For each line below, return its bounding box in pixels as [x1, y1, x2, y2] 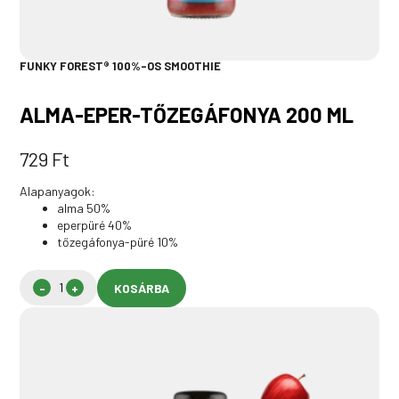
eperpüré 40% [57, 216, 133, 232]
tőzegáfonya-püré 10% [57, 233, 179, 249]
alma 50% [57, 199, 111, 216]
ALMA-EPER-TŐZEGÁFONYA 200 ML [20, 101, 354, 127]
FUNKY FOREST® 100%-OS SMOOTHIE [20, 58, 222, 73]
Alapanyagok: [20, 183, 96, 199]
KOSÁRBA [114, 280, 170, 296]
